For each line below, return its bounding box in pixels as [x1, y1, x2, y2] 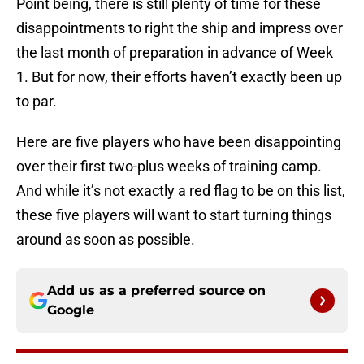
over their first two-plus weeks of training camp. [16, 158, 322, 175]
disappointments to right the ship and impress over [16, 19, 343, 37]
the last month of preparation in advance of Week [16, 44, 333, 62]
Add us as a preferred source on [47, 283, 266, 299]
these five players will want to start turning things [16, 206, 331, 224]
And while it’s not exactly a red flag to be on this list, [16, 182, 345, 200]
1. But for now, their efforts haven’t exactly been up [16, 68, 342, 86]
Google [47, 302, 94, 318]
